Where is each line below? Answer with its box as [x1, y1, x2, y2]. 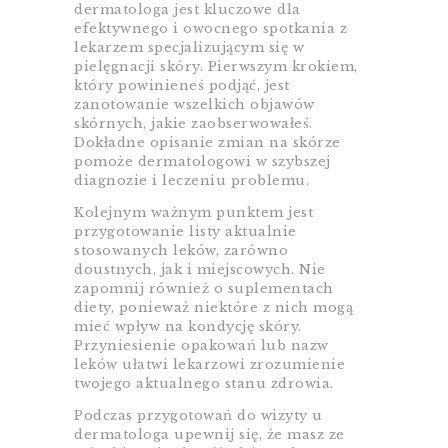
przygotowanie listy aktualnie [74, 223, 297, 241]
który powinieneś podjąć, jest [74, 77, 290, 95]
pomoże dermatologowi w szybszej [74, 153, 331, 171]
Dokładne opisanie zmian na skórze [74, 134, 341, 152]
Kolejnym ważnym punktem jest [74, 204, 313, 222]
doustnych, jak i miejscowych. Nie [74, 261, 326, 279]
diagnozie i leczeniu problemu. [74, 172, 309, 190]
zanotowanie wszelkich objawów [74, 96, 315, 114]
